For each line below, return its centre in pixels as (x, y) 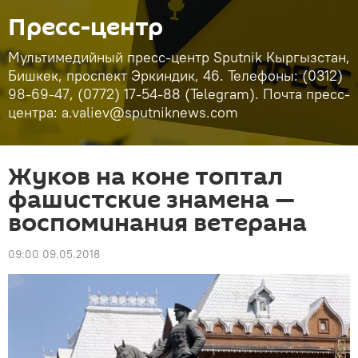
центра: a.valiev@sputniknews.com (123, 112)
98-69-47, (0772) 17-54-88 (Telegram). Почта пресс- (179, 94)
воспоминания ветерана (157, 223)
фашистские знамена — (151, 200)
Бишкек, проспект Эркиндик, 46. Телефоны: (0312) (175, 76)
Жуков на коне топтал (145, 177)
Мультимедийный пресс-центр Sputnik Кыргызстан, (179, 57)
